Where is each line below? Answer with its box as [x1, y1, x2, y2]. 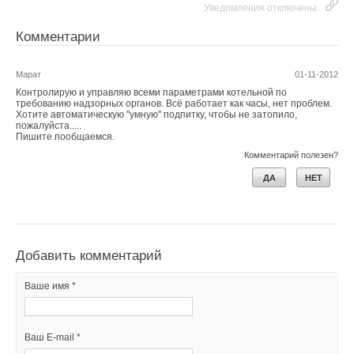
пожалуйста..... [16, 119, 81, 131]
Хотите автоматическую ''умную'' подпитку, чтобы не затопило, [16, 108, 297, 120]
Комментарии [16, 28, 100, 44]
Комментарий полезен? [244, 149, 338, 160]
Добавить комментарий [16, 247, 162, 263]
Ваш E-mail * [24, 331, 81, 343]
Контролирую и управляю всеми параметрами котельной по [16, 86, 287, 98]
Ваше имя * [24, 280, 76, 292]
